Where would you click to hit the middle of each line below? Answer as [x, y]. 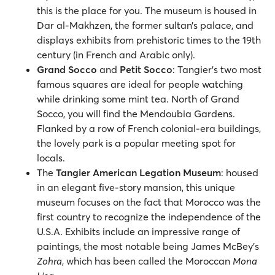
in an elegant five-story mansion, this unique [136, 188]
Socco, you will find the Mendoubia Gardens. [136, 114]
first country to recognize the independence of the [149, 217]
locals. [52, 158]
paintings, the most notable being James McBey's [148, 246]
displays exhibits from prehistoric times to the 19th [149, 40]
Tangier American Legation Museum [138, 173]
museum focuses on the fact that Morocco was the [149, 202]
